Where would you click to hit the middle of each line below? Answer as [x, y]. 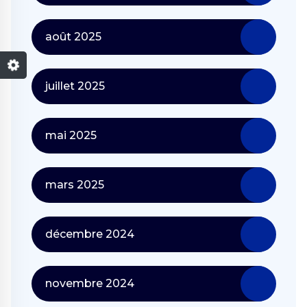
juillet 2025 [75, 86]
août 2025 [73, 36]
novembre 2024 [90, 283]
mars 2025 [75, 184]
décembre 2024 [90, 234]
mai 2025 [71, 135]
